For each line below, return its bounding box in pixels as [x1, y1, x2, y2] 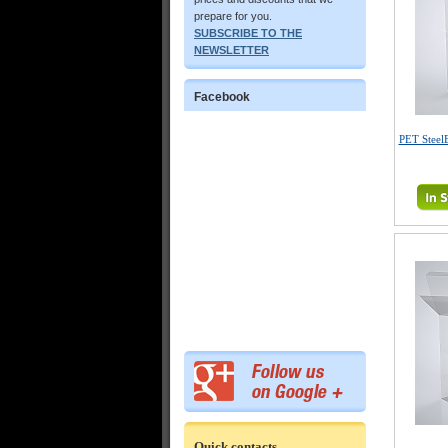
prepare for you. [194, 10, 272, 22]
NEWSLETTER [194, 44, 269, 56]
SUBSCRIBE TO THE [194, 27, 302, 39]
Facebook [194, 90, 250, 104]
